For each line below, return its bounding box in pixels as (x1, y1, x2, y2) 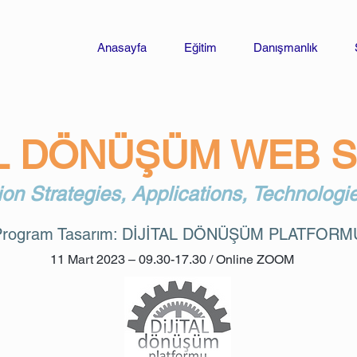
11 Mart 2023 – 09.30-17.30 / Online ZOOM (49, 252, 294, 267)
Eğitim (184, 41, 217, 54)
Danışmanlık (253, 41, 318, 54)
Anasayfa (97, 41, 147, 54)
